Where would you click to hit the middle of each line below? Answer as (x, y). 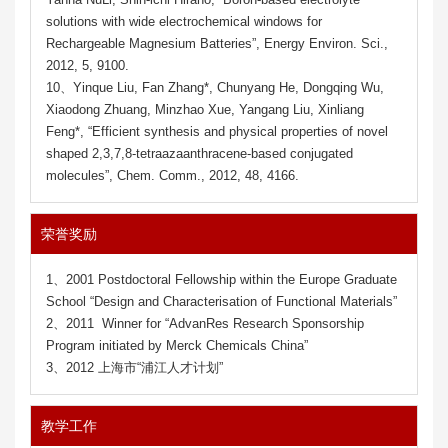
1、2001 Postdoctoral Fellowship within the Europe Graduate (221, 279)
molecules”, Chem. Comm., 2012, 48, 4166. (172, 175)
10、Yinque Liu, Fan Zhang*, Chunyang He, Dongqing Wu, (215, 87)
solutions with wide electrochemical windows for (184, 21)
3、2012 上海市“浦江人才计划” (134, 367)
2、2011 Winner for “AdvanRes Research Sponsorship (205, 323)
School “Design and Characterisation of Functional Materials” (221, 301)
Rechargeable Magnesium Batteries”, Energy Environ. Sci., (217, 43)
